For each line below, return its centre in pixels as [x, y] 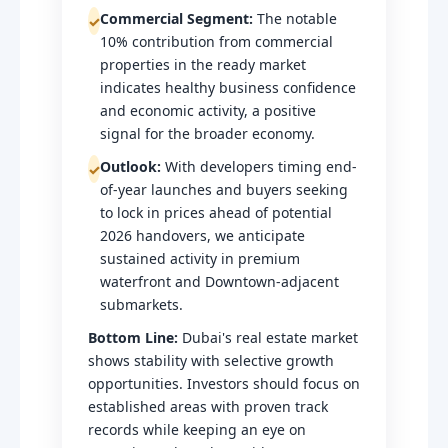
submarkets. [141, 304]
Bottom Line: [133, 337]
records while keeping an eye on [197, 429]
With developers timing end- [259, 166]
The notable [295, 18]
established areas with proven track [208, 406]
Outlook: [130, 166]
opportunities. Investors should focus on [224, 383]
